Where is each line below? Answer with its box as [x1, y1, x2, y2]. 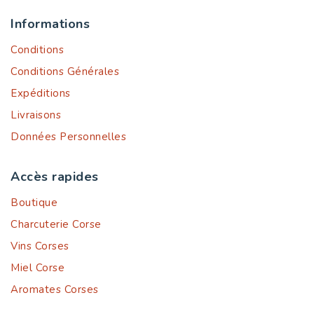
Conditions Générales [11, 64, 119, 78]
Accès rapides [11, 168, 99, 185]
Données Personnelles [11, 130, 126, 144]
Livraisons [11, 108, 61, 122]
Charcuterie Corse [11, 217, 102, 231]
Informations [11, 15, 90, 32]
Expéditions [11, 86, 71, 100]
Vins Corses [11, 239, 69, 253]
